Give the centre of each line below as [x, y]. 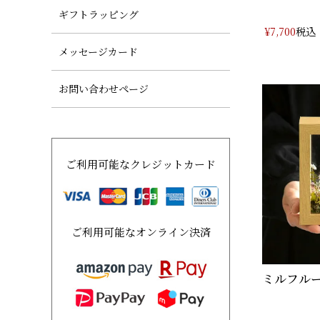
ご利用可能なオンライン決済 [141, 232]
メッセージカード [98, 52]
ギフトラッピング [99, 15]
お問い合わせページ [104, 89]
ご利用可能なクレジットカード [141, 164]
